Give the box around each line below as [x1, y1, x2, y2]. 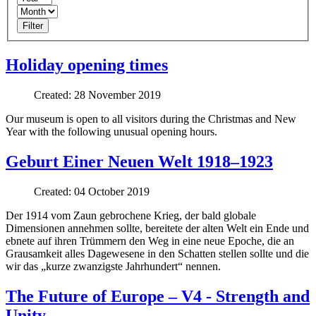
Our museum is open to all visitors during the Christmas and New [6, 113, 296, 126]
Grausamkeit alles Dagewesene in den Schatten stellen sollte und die [6, 248, 309, 260]
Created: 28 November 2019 [34, 89, 161, 102]
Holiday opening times [6, 56, 168, 75]
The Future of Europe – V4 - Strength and [6, 287, 310, 305]
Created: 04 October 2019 [34, 186, 150, 198]
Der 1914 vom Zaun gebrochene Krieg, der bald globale [6, 209, 256, 222]
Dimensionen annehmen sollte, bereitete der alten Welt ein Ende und [6, 222, 309, 235]
